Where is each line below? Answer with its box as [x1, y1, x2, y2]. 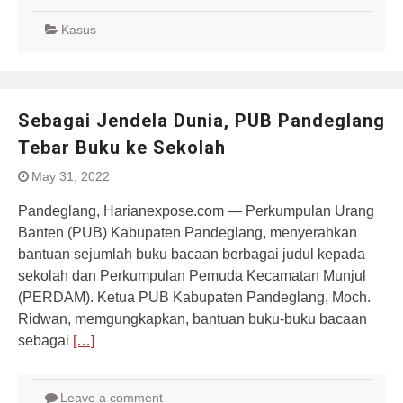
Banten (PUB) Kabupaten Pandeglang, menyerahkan [18, 225, 357, 240]
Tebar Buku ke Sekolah [18, 137, 226, 158]
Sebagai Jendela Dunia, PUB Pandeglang [18, 110, 385, 131]
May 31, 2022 [31, 169, 110, 184]
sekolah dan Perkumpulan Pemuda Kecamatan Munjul [18, 268, 366, 283]
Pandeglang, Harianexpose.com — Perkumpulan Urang [18, 203, 374, 219]
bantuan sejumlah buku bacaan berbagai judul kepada [18, 246, 365, 262]
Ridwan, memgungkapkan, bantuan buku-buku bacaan [18, 311, 367, 327]
